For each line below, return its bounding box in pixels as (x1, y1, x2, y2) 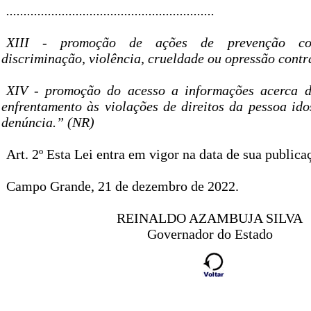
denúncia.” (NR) (1, 115, 94, 131)
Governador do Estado (146, 226, 273, 242)
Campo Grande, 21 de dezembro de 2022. (6, 178, 239, 194)
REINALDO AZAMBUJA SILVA (117, 210, 303, 226)
